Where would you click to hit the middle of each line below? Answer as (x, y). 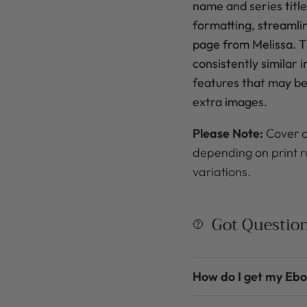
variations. (223, 171)
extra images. (230, 101)
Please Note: (229, 133)
